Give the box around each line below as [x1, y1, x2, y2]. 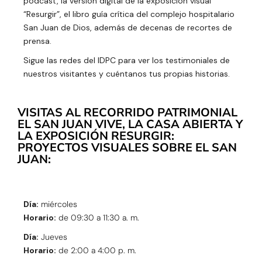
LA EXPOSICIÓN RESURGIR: [18, 128, 174, 144]
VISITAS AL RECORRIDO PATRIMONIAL [18, 105, 237, 121]
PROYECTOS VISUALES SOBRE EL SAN [18, 140, 237, 156]
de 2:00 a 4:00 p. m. [56, 245, 136, 256]
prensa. [23, 36, 51, 47]
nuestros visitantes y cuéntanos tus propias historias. [23, 68, 230, 80]
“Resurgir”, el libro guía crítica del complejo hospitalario [23, 9, 235, 20]
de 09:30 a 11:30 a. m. [56, 212, 139, 223]
